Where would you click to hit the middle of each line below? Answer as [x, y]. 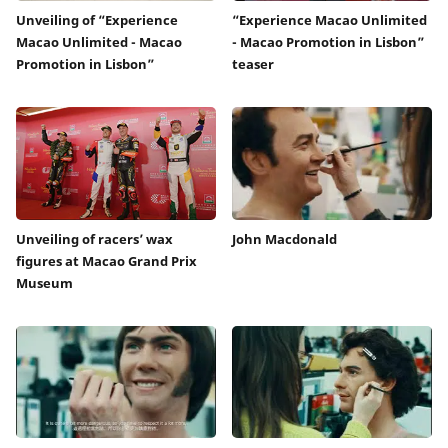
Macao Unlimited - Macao [99, 42]
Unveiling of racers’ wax [94, 238]
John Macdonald [284, 238]
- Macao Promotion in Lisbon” [328, 42]
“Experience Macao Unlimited [329, 20]
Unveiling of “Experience [97, 20]
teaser [253, 64]
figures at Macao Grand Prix [106, 260]
